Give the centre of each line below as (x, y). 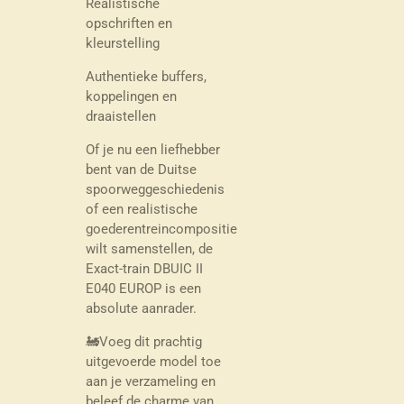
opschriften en (129, 23)
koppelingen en (131, 96)
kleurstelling (122, 43)
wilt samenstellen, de (149, 248)
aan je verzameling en (150, 381)
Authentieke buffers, (146, 76)
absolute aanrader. (141, 308)
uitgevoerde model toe (153, 361)
